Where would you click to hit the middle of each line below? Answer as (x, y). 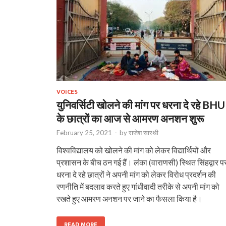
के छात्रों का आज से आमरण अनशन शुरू (130, 118)
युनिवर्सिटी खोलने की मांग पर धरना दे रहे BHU (141, 104)
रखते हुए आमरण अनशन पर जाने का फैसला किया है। (129, 198)
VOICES (67, 92)
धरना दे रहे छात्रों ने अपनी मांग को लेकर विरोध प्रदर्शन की (136, 174)
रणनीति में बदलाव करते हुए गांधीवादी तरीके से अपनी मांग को (138, 186)
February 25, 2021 (84, 132)
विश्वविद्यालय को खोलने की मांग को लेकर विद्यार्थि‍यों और (134, 150)
